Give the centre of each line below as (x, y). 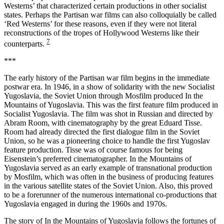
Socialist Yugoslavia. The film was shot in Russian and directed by (108, 114)
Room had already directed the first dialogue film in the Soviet (102, 132)
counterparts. (25, 44)
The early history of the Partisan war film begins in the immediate (107, 78)
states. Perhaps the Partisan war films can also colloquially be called (110, 14)
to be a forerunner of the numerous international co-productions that (110, 195)
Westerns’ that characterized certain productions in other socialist (105, 5)
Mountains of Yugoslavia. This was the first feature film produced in (111, 105)
